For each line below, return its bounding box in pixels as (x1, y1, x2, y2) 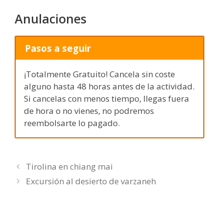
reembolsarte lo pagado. (24, 117, 120, 129)
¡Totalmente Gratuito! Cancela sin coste (24, 68, 175, 80)
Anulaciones (15, 10, 87, 27)
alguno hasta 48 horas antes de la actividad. (24, 81, 195, 92)
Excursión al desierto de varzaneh (26, 175, 156, 187)
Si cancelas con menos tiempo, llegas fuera (24, 93, 189, 105)
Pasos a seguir (24, 42, 91, 54)
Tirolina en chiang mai (26, 160, 113, 172)
